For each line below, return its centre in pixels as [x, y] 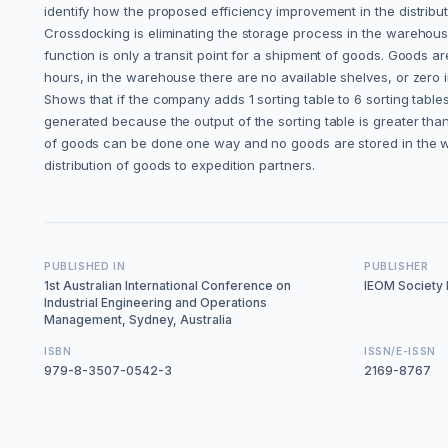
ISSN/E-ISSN [400, 350]
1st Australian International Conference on [167, 285]
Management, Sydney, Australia [138, 319]
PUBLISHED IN [85, 265]
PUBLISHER [396, 265]
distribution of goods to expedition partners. [179, 165]
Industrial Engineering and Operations [155, 302]
